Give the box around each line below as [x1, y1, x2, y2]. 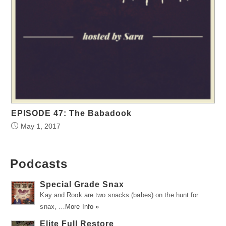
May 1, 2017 [21, 122, 61, 130]
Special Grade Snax [40, 180, 125, 189]
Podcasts [10, 156, 68, 171]
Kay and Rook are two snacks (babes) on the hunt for [40, 191, 199, 199]
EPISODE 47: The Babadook [11, 108, 132, 118]
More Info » [65, 202, 99, 210]
